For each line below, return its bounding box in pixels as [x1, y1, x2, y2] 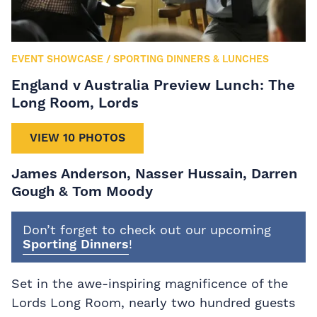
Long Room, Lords [11, 94, 139, 111]
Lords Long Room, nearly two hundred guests [11, 294, 295, 310]
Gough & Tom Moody [11, 182, 153, 200]
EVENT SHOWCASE [11, 53, 103, 64]
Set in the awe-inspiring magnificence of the [11, 275, 288, 291]
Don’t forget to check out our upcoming [23, 221, 271, 237]
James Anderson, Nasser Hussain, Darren [11, 164, 297, 182]
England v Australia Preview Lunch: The [11, 76, 295, 93]
